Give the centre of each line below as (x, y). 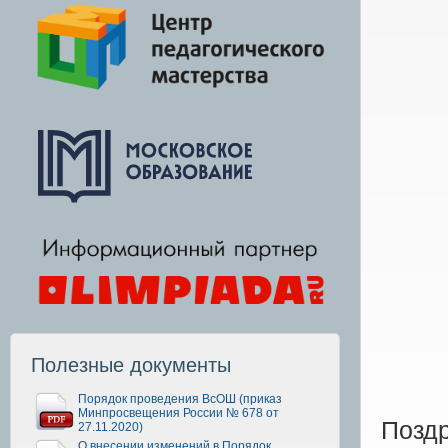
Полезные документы (131, 364)
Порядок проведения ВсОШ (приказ (180, 398)
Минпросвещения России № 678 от (178, 412)
